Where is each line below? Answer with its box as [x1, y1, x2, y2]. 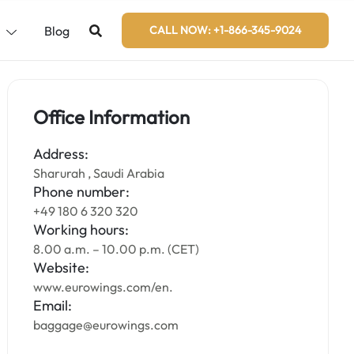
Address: [33, 145, 89, 163]
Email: [33, 296, 73, 314]
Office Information [33, 105, 190, 129]
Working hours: [33, 220, 130, 239]
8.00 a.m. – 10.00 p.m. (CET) [33, 241, 200, 257]
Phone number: [33, 183, 130, 201]
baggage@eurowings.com [33, 317, 179, 333]
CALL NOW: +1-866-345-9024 [149, 23, 301, 37]
